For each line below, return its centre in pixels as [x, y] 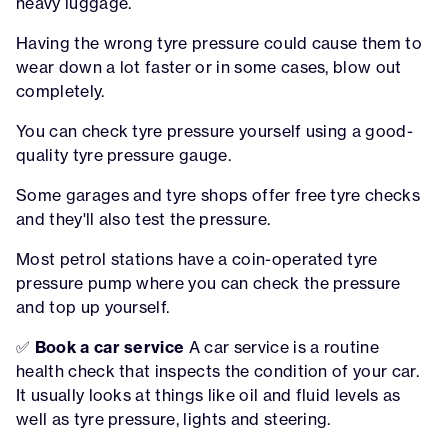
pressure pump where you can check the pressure [208, 282]
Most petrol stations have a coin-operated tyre [197, 258]
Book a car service [109, 346]
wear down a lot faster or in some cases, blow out [209, 66]
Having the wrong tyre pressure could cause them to [219, 42]
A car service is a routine [282, 346]
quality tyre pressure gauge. [123, 154]
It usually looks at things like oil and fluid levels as [208, 394]
